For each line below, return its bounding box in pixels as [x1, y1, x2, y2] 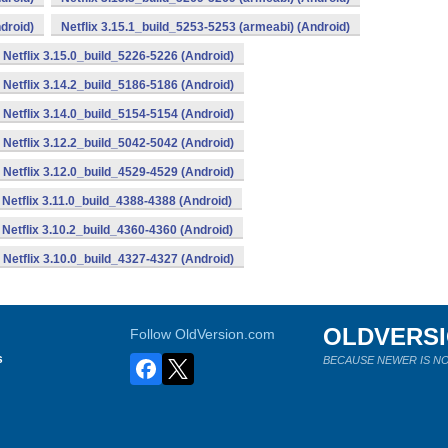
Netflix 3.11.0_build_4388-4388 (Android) [2, 194, 232, 208]
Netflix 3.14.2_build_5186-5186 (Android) [3, 78, 234, 92]
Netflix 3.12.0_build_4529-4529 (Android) [3, 165, 234, 179]
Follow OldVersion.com [130, 326, 276, 342]
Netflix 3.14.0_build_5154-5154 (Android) [3, 107, 234, 121]
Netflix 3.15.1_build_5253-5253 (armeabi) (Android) [61, 20, 350, 34]
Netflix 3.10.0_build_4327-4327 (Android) [3, 252, 234, 266]
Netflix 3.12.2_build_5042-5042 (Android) [3, 136, 234, 150]
